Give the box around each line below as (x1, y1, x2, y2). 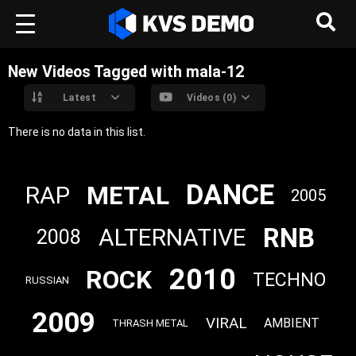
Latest (63, 92, 96, 104)
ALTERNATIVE (98, 223, 246, 252)
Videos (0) (187, 92, 236, 104)
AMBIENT (263, 315, 319, 331)
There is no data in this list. (8, 125, 145, 138)
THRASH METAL (112, 317, 189, 330)
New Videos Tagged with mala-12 (8, 63, 244, 82)
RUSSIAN (25, 273, 70, 286)
